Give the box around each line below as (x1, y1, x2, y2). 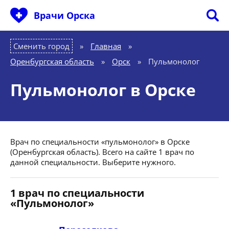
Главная (90, 41, 121, 51)
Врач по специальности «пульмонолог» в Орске (10, 136, 190, 147)
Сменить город (13, 41, 70, 51)
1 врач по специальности (10, 186, 144, 200)
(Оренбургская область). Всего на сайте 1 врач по (10, 147, 194, 157)
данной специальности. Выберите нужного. (10, 157, 176, 167)
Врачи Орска (34, 9, 95, 21)
